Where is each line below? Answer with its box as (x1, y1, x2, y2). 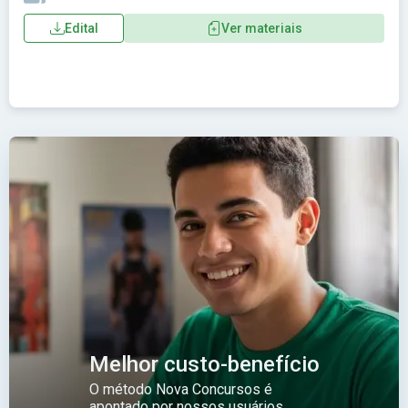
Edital (64, 20, 98, 36)
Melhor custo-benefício (88, 352, 320, 377)
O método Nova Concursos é (89, 381, 272, 398)
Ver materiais (220, 20, 302, 36)
